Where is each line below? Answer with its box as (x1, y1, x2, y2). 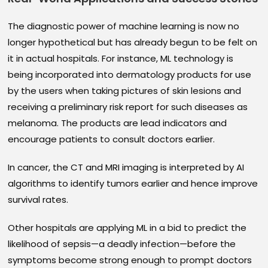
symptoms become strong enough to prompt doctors (8, 254, 252, 267)
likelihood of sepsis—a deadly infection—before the (8, 237, 236, 251)
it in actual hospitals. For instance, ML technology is (8, 52, 234, 65)
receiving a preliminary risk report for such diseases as (8, 100, 248, 114)
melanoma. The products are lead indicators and (8, 117, 227, 130)
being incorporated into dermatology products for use (8, 68, 252, 81)
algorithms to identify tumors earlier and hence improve (8, 177, 258, 190)
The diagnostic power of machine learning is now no (8, 20, 240, 33)
